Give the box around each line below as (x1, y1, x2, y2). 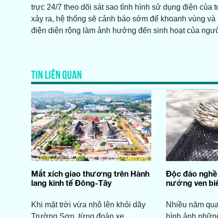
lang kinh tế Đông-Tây (31, 178, 111, 188)
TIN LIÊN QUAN (31, 66, 82, 81)
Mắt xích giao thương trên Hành (31, 169, 149, 179)
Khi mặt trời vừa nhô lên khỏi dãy (31, 200, 145, 209)
